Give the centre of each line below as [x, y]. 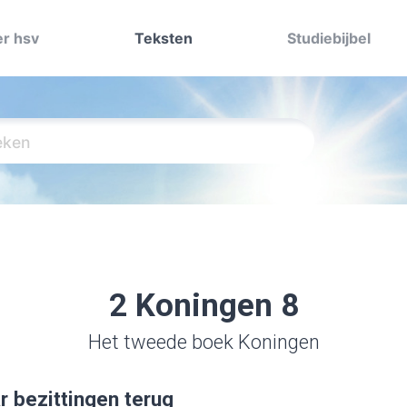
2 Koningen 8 [203, 306]
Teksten [163, 38]
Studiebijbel [329, 38]
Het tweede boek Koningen [203, 342]
